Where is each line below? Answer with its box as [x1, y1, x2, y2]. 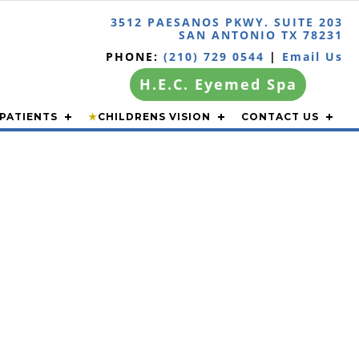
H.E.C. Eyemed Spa [139, 75, 297, 94]
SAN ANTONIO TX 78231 [179, 27, 343, 42]
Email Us [282, 49, 343, 64]
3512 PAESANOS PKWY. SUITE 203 [111, 14, 343, 30]
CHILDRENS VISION [98, 111, 211, 123]
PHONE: [106, 49, 163, 64]
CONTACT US [241, 111, 319, 123]
